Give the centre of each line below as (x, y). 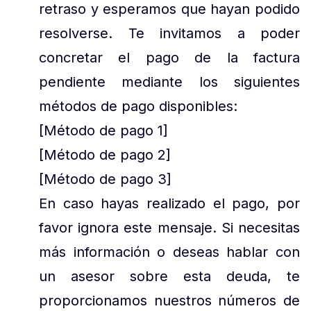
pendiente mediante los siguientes (169, 82)
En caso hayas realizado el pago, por (169, 204)
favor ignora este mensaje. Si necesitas (169, 228)
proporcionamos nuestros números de (169, 301)
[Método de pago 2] (105, 155)
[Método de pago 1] (103, 131)
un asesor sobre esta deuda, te (169, 277)
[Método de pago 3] (105, 179)
